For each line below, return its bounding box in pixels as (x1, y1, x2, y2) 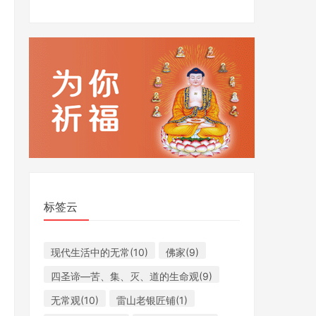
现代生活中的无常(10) (51, 246, 148, 258)
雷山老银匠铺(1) (116, 294, 188, 306)
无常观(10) (51, 294, 99, 306)
